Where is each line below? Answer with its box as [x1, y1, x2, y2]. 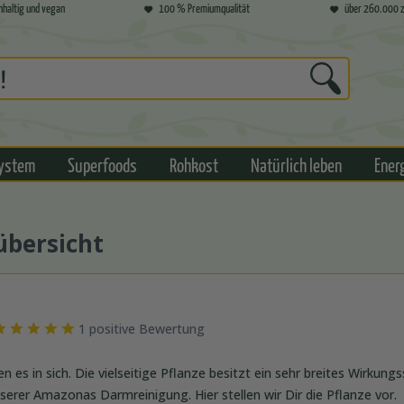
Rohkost [170, 152, 218, 177]
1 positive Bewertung [78, 320, 205, 338]
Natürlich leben [251, 152, 342, 177]
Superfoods [68, 152, 137, 177]
